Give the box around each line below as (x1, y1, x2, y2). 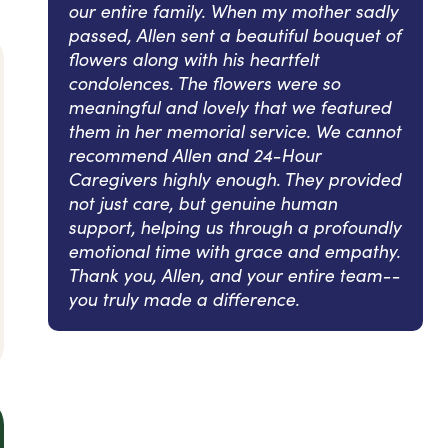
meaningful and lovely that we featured (68, 94, 391, 119)
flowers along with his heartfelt (68, 46, 319, 71)
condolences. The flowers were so (68, 70, 340, 95)
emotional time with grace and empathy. (68, 238, 400, 263)
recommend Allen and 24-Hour (68, 142, 321, 167)
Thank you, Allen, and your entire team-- (68, 262, 400, 287)
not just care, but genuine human (68, 190, 337, 215)
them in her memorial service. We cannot (68, 118, 401, 143)
